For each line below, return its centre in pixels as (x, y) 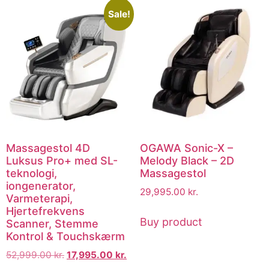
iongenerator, (41, 186)
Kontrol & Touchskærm (65, 236)
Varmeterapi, (39, 198)
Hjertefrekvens (45, 211)
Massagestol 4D (48, 148)
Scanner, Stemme (52, 223)
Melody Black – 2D (187, 160)
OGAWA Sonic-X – (186, 148)
